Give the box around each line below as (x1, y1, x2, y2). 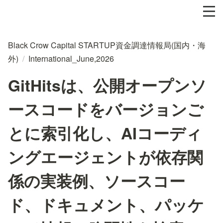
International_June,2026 (28, 53, 114, 64)
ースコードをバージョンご (8, 98, 204, 120)
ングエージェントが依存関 (8, 145, 203, 168)
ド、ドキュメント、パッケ (8, 193, 204, 216)
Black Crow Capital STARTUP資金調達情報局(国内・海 (8, 39, 206, 51)
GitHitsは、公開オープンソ (8, 74, 207, 97)
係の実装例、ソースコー (8, 169, 185, 192)
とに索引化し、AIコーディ (8, 121, 202, 144)
